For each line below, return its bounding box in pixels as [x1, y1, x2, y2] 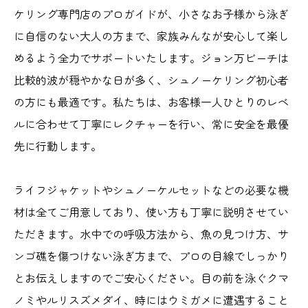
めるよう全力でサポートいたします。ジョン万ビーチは [14, 49, 289, 67]
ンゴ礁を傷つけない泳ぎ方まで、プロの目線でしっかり [14, 247, 289, 265]
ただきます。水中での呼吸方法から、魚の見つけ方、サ [14, 225, 289, 243]
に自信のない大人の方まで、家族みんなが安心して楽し [14, 27, 289, 45]
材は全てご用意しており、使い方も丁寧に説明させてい [14, 203, 289, 221]
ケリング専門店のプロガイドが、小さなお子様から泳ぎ [14, 5, 289, 23]
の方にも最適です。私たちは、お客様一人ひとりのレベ [14, 93, 289, 111]
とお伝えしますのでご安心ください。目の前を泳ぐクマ [14, 269, 289, 287]
